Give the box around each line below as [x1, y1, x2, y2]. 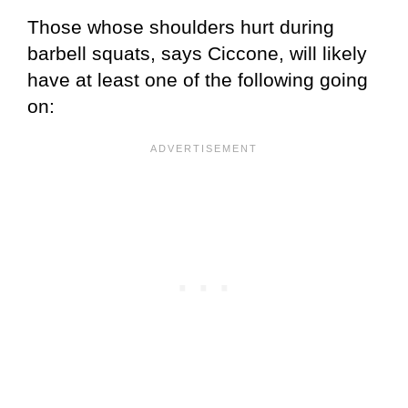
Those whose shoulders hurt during [27, 16, 334, 38]
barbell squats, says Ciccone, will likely [27, 43, 367, 65]
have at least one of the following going [27, 69, 368, 91]
